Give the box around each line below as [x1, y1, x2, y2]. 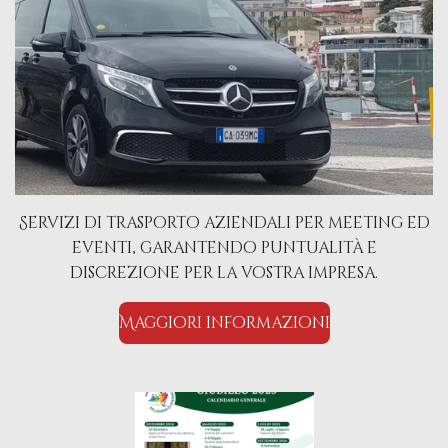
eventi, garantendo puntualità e [71, 237, 377, 260]
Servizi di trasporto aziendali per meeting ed [18, 212, 430, 235]
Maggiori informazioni [118, 311, 330, 334]
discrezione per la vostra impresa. [70, 262, 378, 285]
